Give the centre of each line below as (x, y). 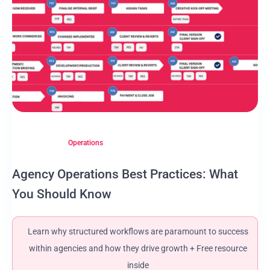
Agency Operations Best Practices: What (125, 174)
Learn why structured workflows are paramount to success (138, 231)
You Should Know (62, 194)
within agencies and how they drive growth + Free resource (138, 248)
